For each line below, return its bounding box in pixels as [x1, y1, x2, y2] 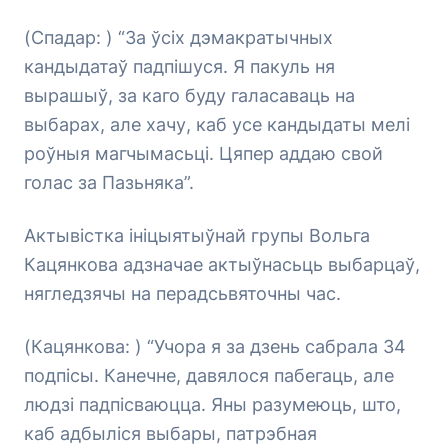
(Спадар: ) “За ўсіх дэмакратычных [24, 27, 333, 48]
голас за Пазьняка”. [24, 172, 194, 193]
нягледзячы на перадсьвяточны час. [24, 283, 341, 304]
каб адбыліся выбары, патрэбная [24, 423, 317, 444]
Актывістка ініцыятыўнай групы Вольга [24, 225, 370, 246]
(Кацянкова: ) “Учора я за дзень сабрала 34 [24, 336, 406, 357]
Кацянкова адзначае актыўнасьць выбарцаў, [24, 254, 420, 275]
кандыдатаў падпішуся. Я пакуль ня [24, 56, 335, 77]
